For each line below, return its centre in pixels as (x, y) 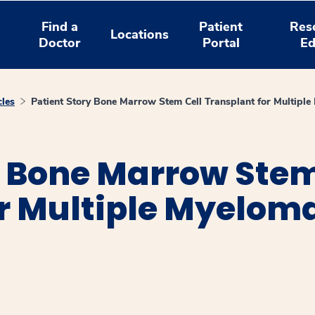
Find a (59, 26)
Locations (140, 34)
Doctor (60, 43)
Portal (221, 43)
